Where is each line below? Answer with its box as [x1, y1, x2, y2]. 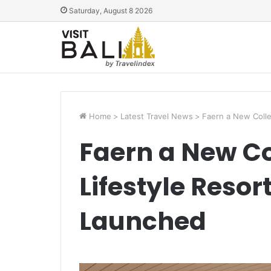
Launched [79, 204, 206, 238]
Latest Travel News [120, 111, 193, 121]
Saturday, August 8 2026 [67, 6, 152, 15]
